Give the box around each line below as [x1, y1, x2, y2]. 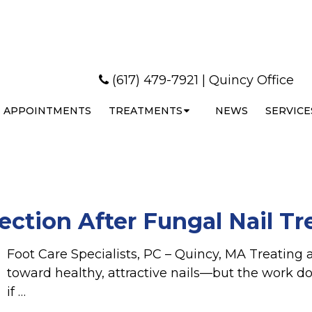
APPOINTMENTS [3, 104, 91, 118]
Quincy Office [208, 72, 294, 88]
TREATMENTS [108, 104, 182, 118]
